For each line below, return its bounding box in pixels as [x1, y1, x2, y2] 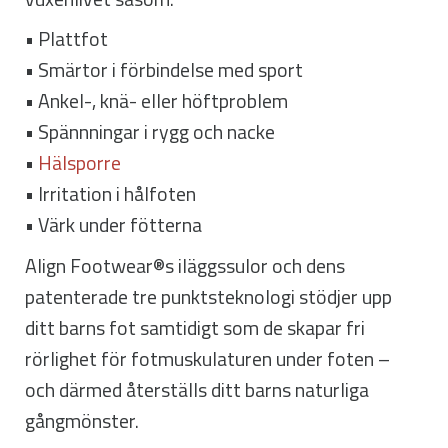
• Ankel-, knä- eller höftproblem [25, 86, 288, 117]
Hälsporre [38, 148, 121, 179]
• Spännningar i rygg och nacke [25, 117, 275, 148]
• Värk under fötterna [25, 210, 202, 241]
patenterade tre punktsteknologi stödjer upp [25, 282, 392, 313]
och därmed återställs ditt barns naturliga [25, 375, 369, 406]
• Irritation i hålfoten [25, 179, 196, 210]
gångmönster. [25, 406, 139, 437]
